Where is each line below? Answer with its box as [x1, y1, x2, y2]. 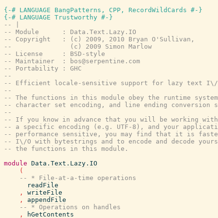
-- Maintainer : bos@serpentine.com [4, 57, 140, 65]
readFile [27, 182, 58, 189]
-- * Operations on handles [19, 203, 121, 211]
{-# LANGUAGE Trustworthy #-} [4, 14, 113, 21]
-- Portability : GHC [4, 65, 82, 72]
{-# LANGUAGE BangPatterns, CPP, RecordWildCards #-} [4, 6, 202, 14]
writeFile [27, 189, 62, 196]
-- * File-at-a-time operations [19, 174, 136, 182]
